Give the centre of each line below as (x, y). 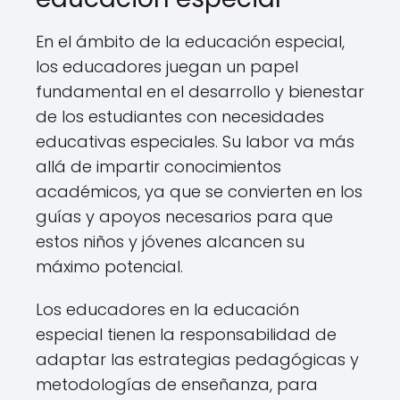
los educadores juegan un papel (167, 67)
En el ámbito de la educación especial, (190, 42)
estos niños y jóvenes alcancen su (170, 242)
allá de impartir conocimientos (158, 167)
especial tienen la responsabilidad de (186, 334)
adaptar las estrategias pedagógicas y (197, 359)
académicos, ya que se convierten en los (199, 192)
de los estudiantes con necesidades (180, 117)
